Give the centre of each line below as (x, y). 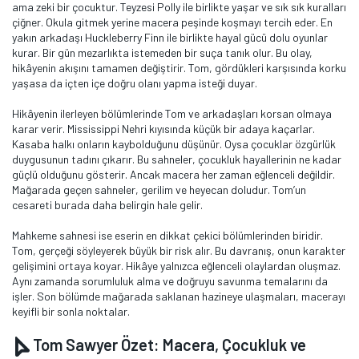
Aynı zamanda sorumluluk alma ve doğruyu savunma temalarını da (170, 281)
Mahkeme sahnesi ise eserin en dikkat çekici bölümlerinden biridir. (167, 235)
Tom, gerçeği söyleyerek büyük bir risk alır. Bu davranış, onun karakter (179, 250)
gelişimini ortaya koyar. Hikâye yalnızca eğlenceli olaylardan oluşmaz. (176, 266)
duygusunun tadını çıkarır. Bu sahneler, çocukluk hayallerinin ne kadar (177, 159)
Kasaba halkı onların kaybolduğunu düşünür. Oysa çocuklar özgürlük (174, 144)
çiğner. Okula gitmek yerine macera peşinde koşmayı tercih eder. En (172, 22)
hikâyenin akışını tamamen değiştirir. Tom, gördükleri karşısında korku (179, 68)
